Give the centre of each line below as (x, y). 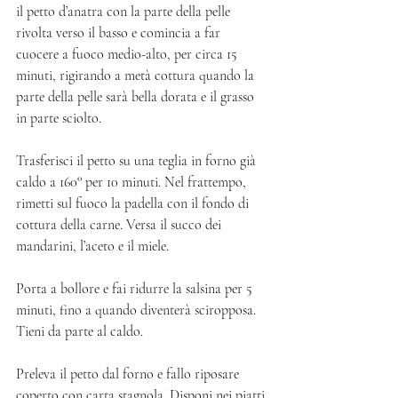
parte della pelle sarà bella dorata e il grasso (137, 97)
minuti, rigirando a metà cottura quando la (137, 76)
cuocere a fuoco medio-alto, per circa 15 (128, 55)
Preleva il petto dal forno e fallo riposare (129, 374)
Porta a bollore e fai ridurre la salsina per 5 (136, 289)
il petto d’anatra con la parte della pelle (125, 12)
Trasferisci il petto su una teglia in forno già (138, 161)
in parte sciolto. (60, 119)
